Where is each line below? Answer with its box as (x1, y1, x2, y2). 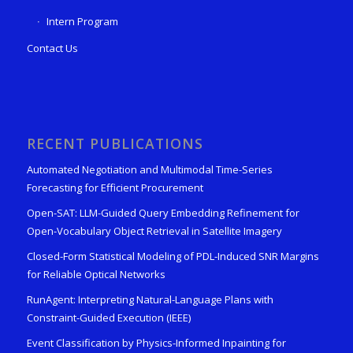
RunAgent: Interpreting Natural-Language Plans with (26, 292, 273, 307)
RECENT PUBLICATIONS (26, 134, 203, 154)
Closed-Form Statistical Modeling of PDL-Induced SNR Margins (26, 249, 319, 264)
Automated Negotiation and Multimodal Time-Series (26, 162, 273, 177)
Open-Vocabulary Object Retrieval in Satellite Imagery (26, 224, 282, 239)
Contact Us (26, 41, 78, 56)
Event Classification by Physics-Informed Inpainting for (26, 336, 286, 351)
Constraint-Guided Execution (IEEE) (26, 310, 191, 325)
